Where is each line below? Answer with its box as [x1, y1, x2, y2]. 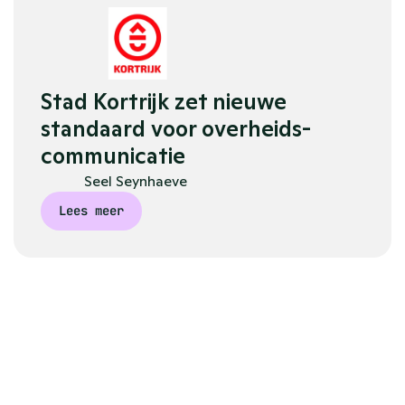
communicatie [41, 142, 185, 170]
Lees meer [59, 202, 124, 219]
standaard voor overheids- [41, 115, 311, 143]
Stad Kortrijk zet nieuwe [41, 88, 287, 116]
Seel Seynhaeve [84, 172, 187, 190]
